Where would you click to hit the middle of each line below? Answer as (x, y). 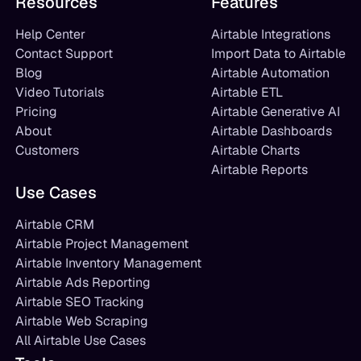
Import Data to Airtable (279, 54)
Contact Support (64, 54)
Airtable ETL (247, 92)
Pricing (36, 112)
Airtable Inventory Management (108, 263)
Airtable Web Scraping (81, 321)
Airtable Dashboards (272, 131)
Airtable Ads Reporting (83, 282)
